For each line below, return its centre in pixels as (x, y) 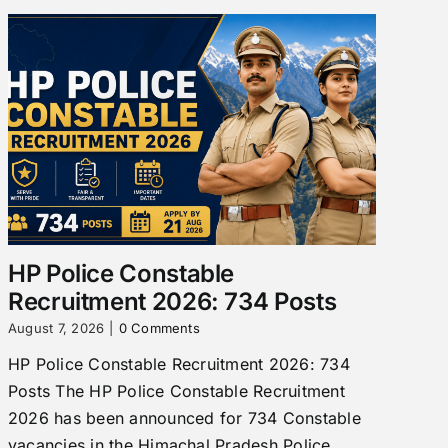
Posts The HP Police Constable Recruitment (176, 391)
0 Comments (159, 328)
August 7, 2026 (56, 328)
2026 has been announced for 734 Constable (184, 418)
